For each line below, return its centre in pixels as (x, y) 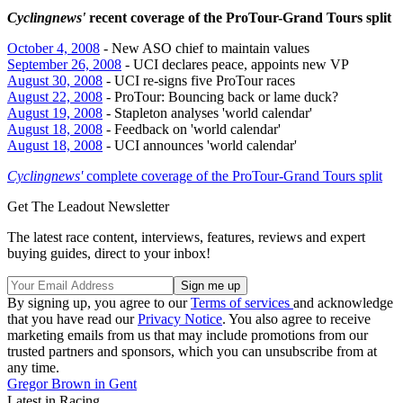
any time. (33, 367)
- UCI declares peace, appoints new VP (235, 64)
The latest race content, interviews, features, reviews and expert (186, 237)
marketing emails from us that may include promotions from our (188, 335)
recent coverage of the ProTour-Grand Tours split (238, 17)
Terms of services (242, 302)
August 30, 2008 (55, 80)
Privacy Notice (180, 318)
